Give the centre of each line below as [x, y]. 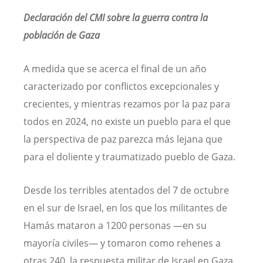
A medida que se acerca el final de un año [115, 68]
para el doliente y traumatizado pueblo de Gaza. [129, 156]
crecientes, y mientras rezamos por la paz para [127, 104]
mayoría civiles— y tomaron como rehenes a [122, 243]
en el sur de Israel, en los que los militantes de [125, 208]
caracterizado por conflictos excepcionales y [121, 86]
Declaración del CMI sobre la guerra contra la [116, 17]
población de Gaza [62, 35]
